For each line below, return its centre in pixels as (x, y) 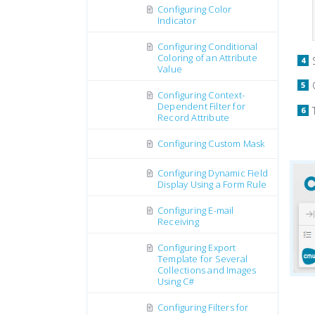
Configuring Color (195, 9)
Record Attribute (194, 117)
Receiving (178, 221)
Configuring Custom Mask (211, 143)
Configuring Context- (201, 95)
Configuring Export (197, 247)
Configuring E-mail (196, 210)
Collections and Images (207, 270)
